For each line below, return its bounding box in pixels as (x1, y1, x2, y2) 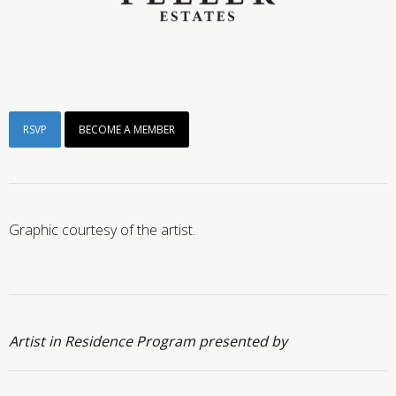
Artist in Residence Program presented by (9, 331, 287, 351)
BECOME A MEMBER (79, 121, 175, 137)
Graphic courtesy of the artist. (9, 219, 195, 240)
